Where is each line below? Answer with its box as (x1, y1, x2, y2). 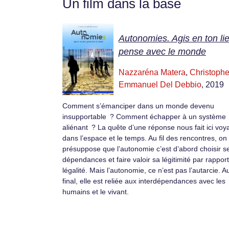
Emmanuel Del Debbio (119, 80, 201, 89)
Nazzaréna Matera (119, 68, 186, 77)
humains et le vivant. (62, 188, 129, 196)
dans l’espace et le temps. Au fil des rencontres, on (62, 134, 227, 143)
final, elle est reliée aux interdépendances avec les (62, 177, 225, 186)
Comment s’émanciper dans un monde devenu (62, 102, 214, 110)
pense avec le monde (119, 47, 206, 57)
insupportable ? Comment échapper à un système (62, 112, 226, 121)
